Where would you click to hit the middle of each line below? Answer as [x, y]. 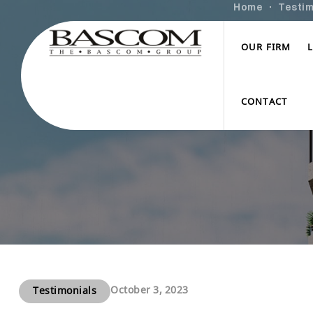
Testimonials [65, 292]
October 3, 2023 [150, 291]
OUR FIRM [266, 48]
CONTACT [264, 103]
